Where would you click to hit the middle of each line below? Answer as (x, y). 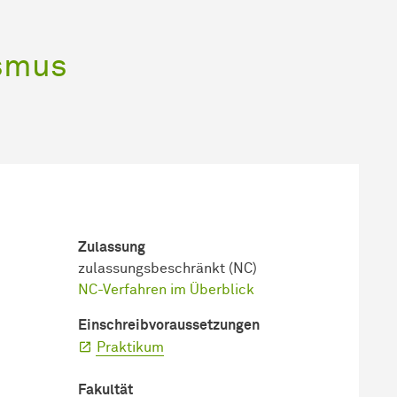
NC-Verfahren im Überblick (166, 289)
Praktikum (130, 347)
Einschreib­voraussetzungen (168, 325)
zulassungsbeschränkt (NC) (167, 268)
